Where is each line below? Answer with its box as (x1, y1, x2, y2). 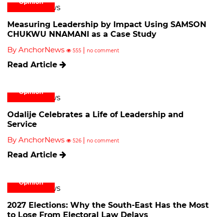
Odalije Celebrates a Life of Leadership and (7, 110, 184, 120)
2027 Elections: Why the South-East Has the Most (7, 200, 209, 210)
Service (7, 120, 37, 129)
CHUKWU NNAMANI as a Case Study (7, 30, 156, 39)
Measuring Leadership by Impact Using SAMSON (7, 20, 206, 30)
